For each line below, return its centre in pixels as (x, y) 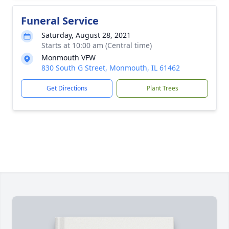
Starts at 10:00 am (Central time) (97, 45)
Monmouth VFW (68, 58)
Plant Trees (162, 88)
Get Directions (67, 88)
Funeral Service (60, 21)
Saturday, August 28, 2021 (86, 35)
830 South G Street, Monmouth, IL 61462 (111, 68)
